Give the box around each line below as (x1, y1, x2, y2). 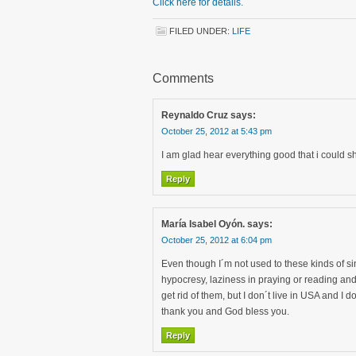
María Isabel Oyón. (161, 219, 245, 230)
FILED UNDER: (169, 26, 232, 36)
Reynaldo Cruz (161, 110, 228, 121)
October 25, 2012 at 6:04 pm (161, 235, 272, 245)
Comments (153, 72, 214, 85)
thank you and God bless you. (161, 306, 289, 317)
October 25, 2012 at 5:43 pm (161, 126, 272, 136)
